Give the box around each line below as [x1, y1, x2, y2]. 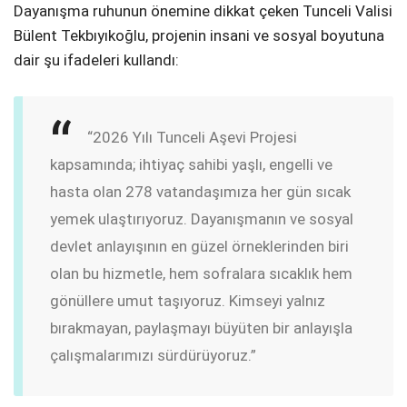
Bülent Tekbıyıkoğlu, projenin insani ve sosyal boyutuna [14, 26, 384, 45]
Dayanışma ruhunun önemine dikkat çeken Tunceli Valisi [14, 2, 392, 21]
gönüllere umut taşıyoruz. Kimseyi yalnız [50, 291, 325, 310]
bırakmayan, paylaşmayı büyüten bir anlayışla [50, 318, 352, 337]
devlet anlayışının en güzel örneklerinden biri [50, 236, 349, 255]
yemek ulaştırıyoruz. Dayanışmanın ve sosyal [50, 209, 353, 228]
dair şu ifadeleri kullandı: [14, 51, 179, 70]
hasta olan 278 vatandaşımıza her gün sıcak [50, 182, 351, 201]
